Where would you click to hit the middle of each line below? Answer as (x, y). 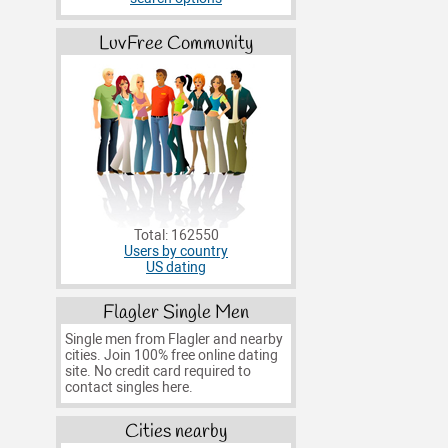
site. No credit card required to (157, 371)
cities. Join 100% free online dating (171, 355)
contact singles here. (128, 387)
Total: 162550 (176, 236)
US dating (176, 268)
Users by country (176, 252)
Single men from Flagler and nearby (173, 339)
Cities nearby (176, 432)
